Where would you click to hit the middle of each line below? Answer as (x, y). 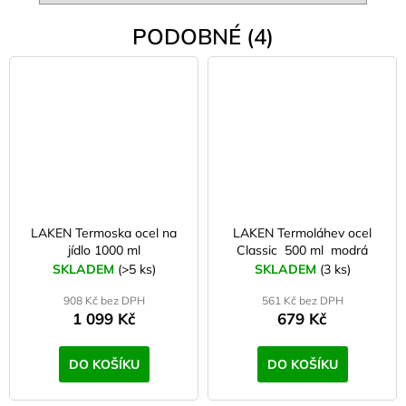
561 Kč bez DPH (302, 300)
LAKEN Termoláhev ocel (302, 232)
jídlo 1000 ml (104, 250)
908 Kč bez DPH (104, 300)
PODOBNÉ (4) (203, 37)
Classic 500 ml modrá (302, 250)
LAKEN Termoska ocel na (104, 232)
